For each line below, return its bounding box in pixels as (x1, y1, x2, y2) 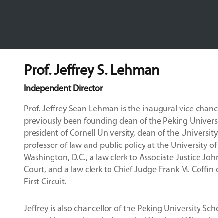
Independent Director (23, 84, 103, 93)
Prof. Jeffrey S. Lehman (23, 64, 160, 79)
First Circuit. (23, 178, 67, 187)
